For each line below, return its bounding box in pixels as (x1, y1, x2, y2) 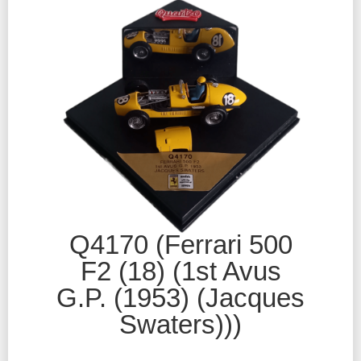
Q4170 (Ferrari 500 (68, 229, 293, 259)
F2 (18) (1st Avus (80, 255, 281, 286)
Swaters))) (119, 309, 242, 339)
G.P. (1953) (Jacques (56, 282, 305, 313)
